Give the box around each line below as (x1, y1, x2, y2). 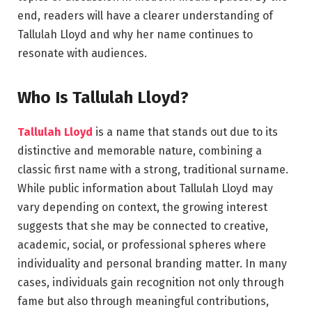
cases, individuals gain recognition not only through (17, 276, 284, 290)
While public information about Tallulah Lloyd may (17, 182, 273, 196)
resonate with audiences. (17, 46, 147, 60)
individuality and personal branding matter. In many (17, 257, 287, 271)
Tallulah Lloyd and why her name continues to (17, 27, 253, 41)
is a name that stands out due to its (93, 125, 278, 139)
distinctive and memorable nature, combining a (17, 144, 262, 158)
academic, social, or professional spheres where (17, 238, 266, 252)
